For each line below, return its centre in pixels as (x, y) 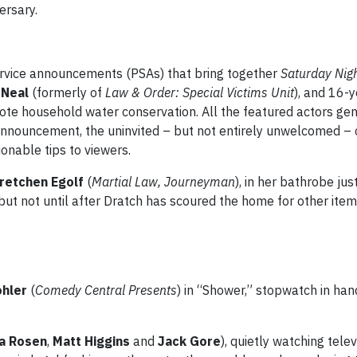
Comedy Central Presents (106, 290)
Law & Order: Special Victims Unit (200, 92)
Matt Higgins (91, 341)
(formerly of (67, 92)
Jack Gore (189, 341)
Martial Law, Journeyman (163, 182)
